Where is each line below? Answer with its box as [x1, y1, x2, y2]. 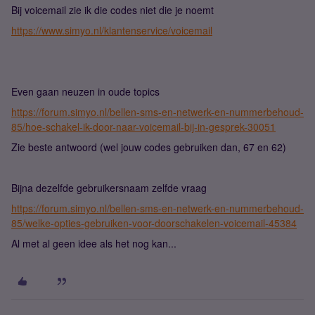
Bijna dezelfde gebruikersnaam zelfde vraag [11, 181, 207, 195]
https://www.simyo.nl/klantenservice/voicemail [11, 23, 212, 37]
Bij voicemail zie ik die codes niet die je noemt [11, 3, 214, 17]
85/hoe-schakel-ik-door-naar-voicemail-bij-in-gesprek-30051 [11, 120, 276, 134]
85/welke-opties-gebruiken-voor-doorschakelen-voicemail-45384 [11, 216, 297, 230]
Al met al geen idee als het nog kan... [11, 236, 176, 250]
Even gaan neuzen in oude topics [11, 84, 160, 98]
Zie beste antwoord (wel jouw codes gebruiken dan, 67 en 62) [11, 140, 286, 154]
